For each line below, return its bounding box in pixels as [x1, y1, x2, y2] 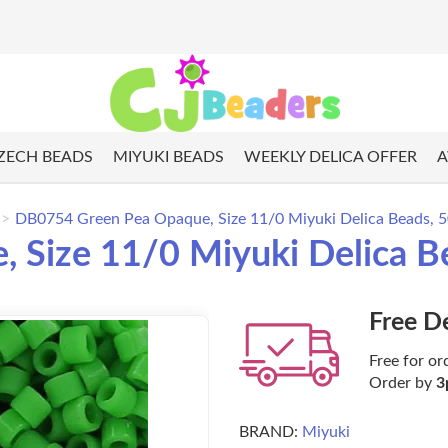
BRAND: [239, 424, 298, 441]
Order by [369, 375, 436, 392]
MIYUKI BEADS [112, 149, 224, 166]
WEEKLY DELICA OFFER [243, 149, 417, 166]
